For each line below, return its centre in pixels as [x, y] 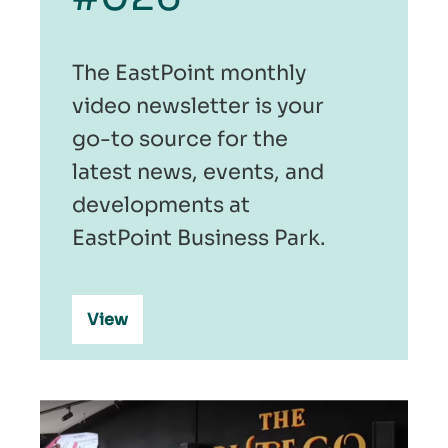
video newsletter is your [198, 106]
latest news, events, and [198, 172]
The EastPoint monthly [189, 73]
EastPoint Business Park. [199, 238]
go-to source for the [180, 139]
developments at [161, 205]
